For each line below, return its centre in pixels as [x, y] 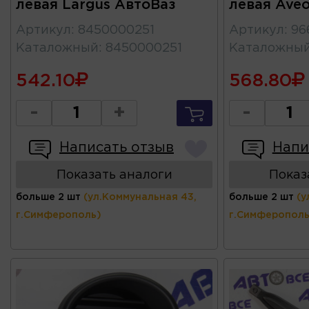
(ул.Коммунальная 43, [140, 198]
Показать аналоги [114, 176]
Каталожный [57, 49]
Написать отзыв [117, 148]
